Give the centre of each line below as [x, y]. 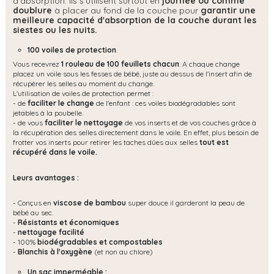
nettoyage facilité [51, 232]
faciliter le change [61, 103]
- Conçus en [33, 203]
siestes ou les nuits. [55, 30]
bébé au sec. [33, 213]
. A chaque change [209, 64]
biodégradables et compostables [100, 242]
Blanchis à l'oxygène [55, 252]
